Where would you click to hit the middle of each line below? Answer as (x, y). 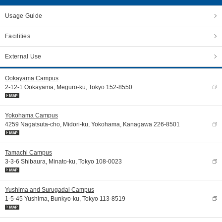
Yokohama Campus (31, 115)
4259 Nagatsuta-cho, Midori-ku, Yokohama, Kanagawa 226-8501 (92, 124)
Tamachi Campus (28, 153)
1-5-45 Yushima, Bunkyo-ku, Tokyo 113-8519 (65, 199)
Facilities (18, 36)
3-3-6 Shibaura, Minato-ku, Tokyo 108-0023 (63, 162)
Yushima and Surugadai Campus (50, 190)
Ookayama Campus (32, 78)
